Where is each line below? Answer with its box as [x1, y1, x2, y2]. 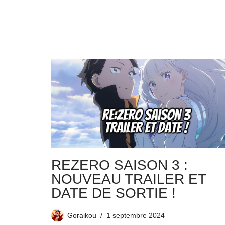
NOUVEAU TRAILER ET [51, 171, 206, 187]
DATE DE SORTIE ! [51, 185, 176, 201]
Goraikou [67, 211, 96, 220]
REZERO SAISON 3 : [51, 157, 188, 173]
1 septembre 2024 [106, 211, 165, 220]
